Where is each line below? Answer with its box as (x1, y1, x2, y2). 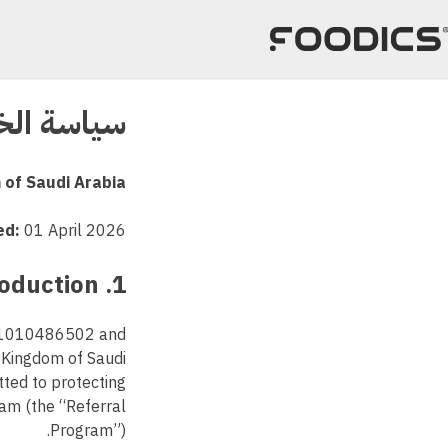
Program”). (50, 419, 126, 444)
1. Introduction (112, 267, 126, 304)
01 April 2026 (20, 219, 126, 244)
